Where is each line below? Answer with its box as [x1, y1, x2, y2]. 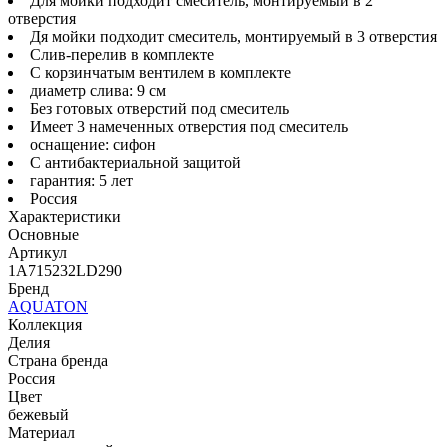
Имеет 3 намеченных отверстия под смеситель [30, 117, 348, 135]
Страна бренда [8, 351, 108, 369]
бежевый [8, 405, 69, 423]
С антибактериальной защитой [30, 153, 241, 171]
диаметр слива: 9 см [30, 81, 166, 99]
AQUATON [8, 297, 88, 315]
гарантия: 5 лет [30, 171, 133, 189]
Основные [8, 225, 79, 243]
